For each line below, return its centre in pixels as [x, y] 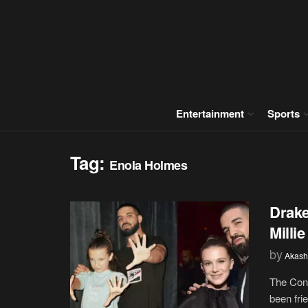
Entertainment [210, 113]
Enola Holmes [148, 165]
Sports [284, 113]
